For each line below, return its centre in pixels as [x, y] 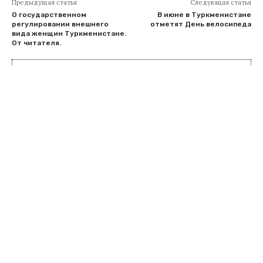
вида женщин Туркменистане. [69, 33]
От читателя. [36, 43]
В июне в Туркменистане [204, 14]
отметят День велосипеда [200, 24]
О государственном [49, 14]
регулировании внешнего [60, 24]
